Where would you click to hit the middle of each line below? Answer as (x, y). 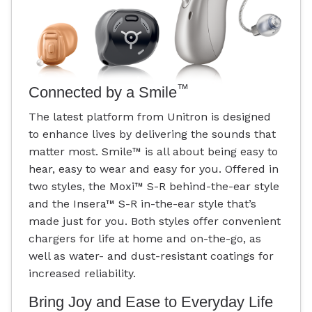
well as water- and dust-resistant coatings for (151, 256)
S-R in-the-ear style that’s (186, 204)
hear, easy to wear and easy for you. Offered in (154, 169)
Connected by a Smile (103, 92)
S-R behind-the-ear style (211, 187)
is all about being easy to (210, 152)
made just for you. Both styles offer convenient (155, 221)
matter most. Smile (80, 152)
